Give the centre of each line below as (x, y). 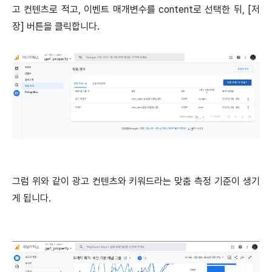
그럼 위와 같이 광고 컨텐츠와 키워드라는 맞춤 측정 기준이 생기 (136, 182)
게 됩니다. (32, 199)
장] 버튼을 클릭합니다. (56, 26)
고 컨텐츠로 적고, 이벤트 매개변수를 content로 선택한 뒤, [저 (136, 9)
